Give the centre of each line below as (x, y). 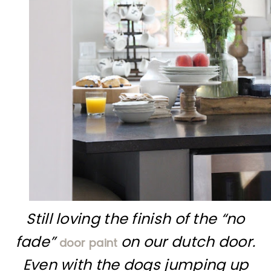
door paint (90, 243)
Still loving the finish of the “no (135, 218)
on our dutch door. (188, 241)
